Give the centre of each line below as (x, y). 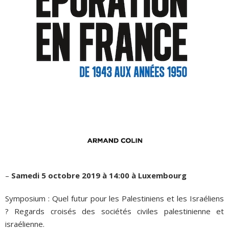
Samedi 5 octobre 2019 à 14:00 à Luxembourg (98, 176)
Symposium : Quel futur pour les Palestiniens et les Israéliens (114, 199)
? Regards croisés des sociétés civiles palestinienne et (114, 211)
